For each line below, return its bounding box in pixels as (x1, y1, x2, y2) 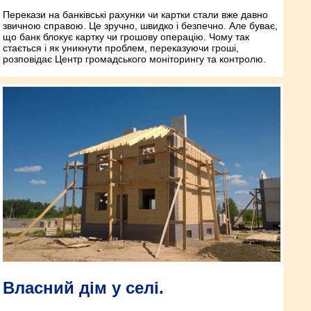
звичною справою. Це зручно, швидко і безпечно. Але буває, (3, 19, 278, 31)
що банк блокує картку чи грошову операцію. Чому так (3, 31, 249, 42)
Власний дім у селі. (3, 278, 164, 298)
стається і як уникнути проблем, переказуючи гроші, (3, 42, 239, 53)
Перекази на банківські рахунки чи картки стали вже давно (3, 8, 268, 20)
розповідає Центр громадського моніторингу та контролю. (3, 53, 266, 65)
